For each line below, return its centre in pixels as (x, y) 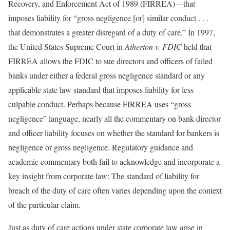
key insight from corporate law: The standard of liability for (104, 176)
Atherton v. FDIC (154, 47)
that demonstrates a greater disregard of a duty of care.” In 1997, (112, 32)
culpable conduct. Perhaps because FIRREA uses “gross (100, 104)
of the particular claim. (44, 205)
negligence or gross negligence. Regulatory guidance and (101, 147)
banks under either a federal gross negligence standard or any (107, 75)
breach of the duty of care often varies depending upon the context (115, 190)
